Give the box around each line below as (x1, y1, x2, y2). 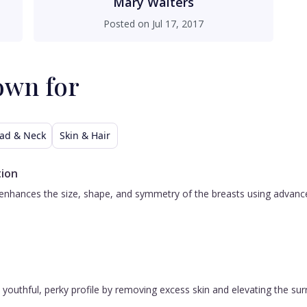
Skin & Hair (60, 129, 110, 142)
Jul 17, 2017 (151, 17, 204, 30)
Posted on (103, 17, 152, 30)
